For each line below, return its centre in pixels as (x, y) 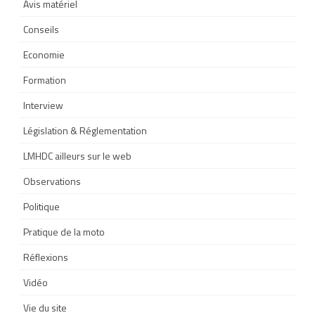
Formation (45, 79)
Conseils (41, 29)
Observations (52, 181)
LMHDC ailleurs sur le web (77, 155)
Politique (41, 206)
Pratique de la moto (64, 231)
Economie (44, 54)
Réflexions (46, 257)
